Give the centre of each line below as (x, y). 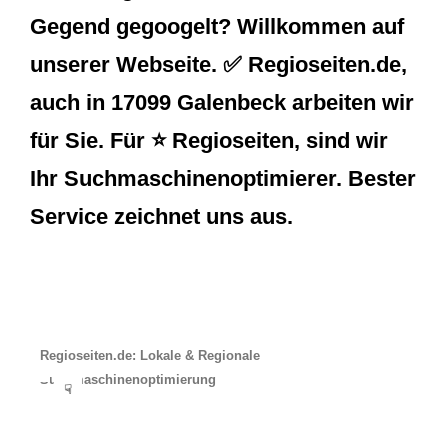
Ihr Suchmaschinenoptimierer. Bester (223, 179)
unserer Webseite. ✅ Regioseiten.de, (218, 65)
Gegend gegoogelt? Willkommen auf (217, 27)
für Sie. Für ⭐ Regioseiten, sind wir (209, 141)
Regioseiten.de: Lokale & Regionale (150, 355)
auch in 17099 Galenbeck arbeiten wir (222, 103)
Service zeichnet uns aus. (161, 217)
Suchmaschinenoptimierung (128, 379)
